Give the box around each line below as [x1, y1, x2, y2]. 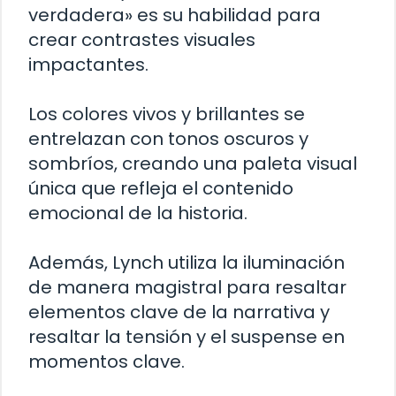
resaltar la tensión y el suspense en [28, 324, 345, 349]
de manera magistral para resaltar [28, 274, 346, 300]
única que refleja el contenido [28, 175, 293, 201]
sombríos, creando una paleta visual [28, 150, 357, 176]
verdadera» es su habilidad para [28, 2, 321, 27]
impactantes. [28, 51, 148, 77]
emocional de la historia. [28, 200, 247, 225]
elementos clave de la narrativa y [28, 299, 330, 324]
